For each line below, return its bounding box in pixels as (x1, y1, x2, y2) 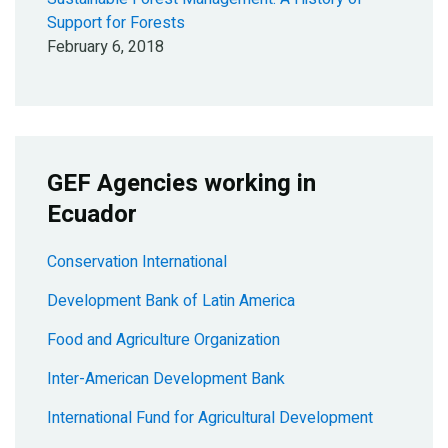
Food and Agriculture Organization (47, 327, 280, 352)
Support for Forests (47, 10, 185, 35)
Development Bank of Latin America (47, 288, 295, 313)
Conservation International (47, 249, 227, 274)
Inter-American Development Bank (47, 366, 285, 391)
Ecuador (47, 196, 137, 232)
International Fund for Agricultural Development (47, 405, 373, 430)
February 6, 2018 (47, 34, 164, 59)
